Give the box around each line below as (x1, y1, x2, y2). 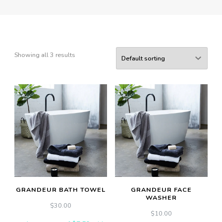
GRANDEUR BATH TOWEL (16, 185, 106, 194)
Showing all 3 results (14, 51, 75, 59)
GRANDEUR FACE (130, 185, 192, 194)
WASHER (145, 193, 177, 202)
